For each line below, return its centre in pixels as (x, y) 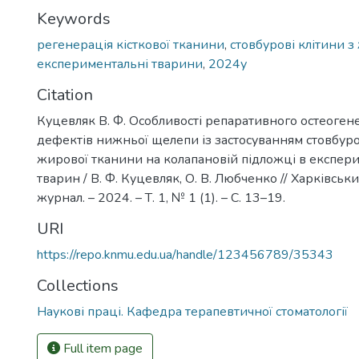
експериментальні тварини (120, 64)
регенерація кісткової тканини (131, 45)
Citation (65, 95)
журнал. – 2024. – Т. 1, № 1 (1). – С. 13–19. (161, 198)
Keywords (74, 19)
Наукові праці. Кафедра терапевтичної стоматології (192, 312)
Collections (78, 286)
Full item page (101, 349)
